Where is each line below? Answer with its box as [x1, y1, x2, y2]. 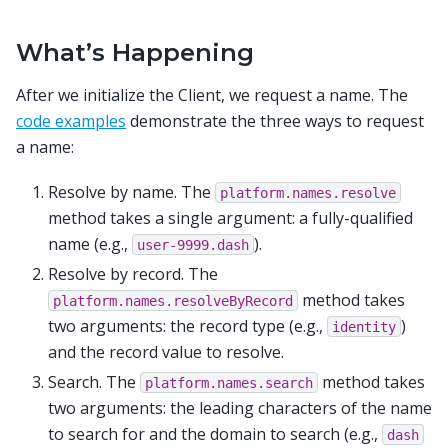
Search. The [48, 370, 140, 393]
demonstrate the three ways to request [126, 110, 424, 133]
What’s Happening [16, 37, 254, 67]
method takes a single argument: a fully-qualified [48, 206, 413, 229]
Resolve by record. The [48, 262, 218, 285]
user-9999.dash [137, 236, 249, 253]
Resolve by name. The [48, 180, 215, 203]
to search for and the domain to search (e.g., [48, 422, 382, 445]
